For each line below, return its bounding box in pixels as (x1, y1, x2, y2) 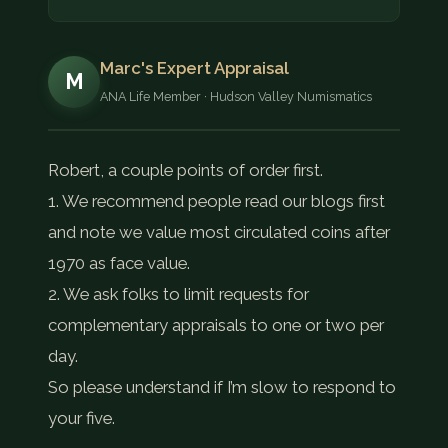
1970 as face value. (48, 253, 190, 274)
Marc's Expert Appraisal (100, 58, 289, 79)
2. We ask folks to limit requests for (48, 284, 309, 305)
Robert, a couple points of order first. (48, 160, 323, 181)
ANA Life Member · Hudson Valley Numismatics (100, 89, 372, 105)
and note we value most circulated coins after (48, 222, 390, 243)
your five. (48, 408, 115, 429)
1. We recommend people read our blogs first (48, 191, 385, 212)
